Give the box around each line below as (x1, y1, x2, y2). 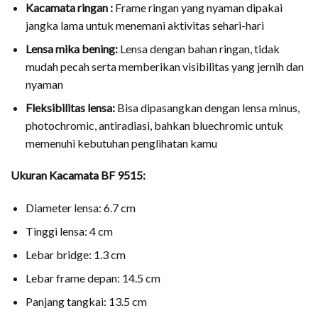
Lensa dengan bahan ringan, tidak (117, 41, 280, 55)
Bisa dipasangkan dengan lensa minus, (114, 100, 300, 114)
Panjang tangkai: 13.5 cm (25, 295, 147, 309)
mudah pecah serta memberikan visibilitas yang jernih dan (25, 59, 304, 73)
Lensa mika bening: (25, 41, 118, 55)
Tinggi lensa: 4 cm (25, 224, 113, 238)
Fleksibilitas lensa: (25, 100, 115, 114)
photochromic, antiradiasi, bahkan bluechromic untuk (25, 118, 283, 132)
